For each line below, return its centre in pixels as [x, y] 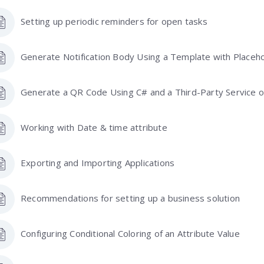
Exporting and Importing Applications [98, 162]
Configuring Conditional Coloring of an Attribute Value [130, 233]
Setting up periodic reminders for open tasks [114, 21]
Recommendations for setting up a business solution [130, 198]
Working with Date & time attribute [94, 127]
